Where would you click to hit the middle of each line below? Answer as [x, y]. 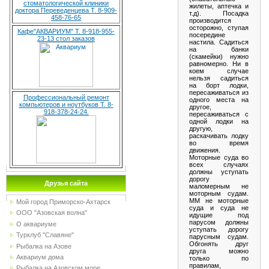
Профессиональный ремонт [66, 97]
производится [210, 20]
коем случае [219, 71]
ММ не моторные [219, 200]
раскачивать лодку [219, 135]
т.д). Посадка [219, 13]
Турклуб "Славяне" [45, 235]
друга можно [219, 251]
